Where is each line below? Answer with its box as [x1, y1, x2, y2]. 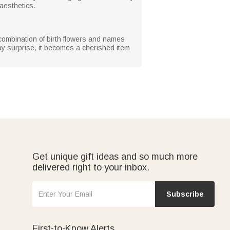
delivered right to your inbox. [32, 162, 149, 172]
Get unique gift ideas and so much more [32, 151, 198, 162]
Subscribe [166, 189, 204, 198]
